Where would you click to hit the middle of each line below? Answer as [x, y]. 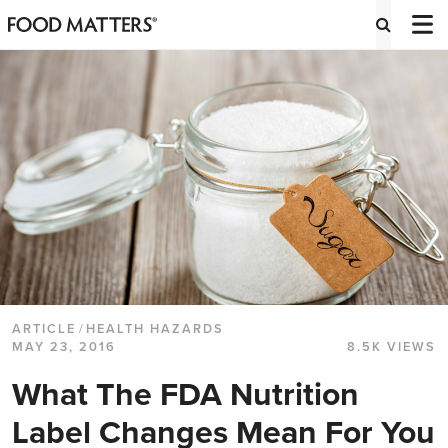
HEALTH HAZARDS [155, 329]
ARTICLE [44, 329]
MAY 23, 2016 [64, 347]
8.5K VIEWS [391, 347]
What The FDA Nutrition [185, 395]
